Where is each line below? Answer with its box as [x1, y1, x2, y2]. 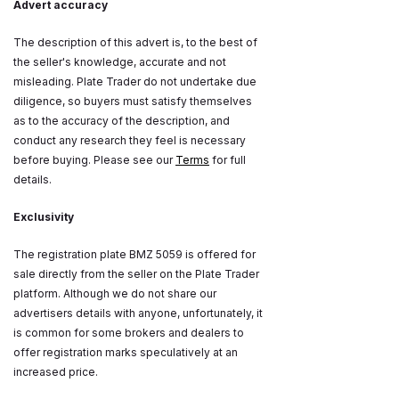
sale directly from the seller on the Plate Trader [13, 267, 259, 281]
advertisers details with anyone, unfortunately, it [13, 306, 263, 321]
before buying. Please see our [13, 153, 175, 167]
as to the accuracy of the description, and [13, 114, 230, 128]
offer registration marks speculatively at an [13, 346, 238, 360]
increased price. [13, 365, 101, 379]
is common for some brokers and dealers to [13, 326, 244, 340]
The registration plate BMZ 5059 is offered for [13, 248, 256, 262]
